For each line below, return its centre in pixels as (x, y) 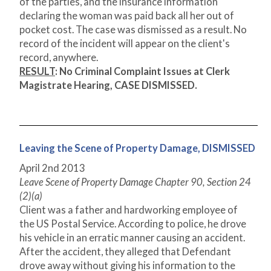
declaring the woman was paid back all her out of (127, 16)
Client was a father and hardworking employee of (129, 210)
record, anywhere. (59, 58)
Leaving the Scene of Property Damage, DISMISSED (137, 149)
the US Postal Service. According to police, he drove (133, 224)
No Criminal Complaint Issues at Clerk (145, 72)
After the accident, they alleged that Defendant (125, 252)
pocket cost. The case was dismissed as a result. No (133, 30)
